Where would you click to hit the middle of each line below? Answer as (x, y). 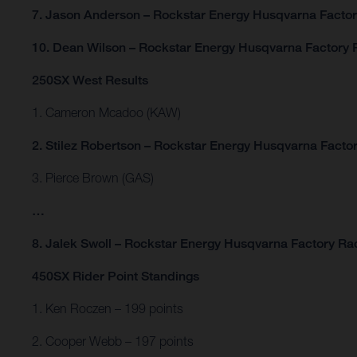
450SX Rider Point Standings (116, 277)
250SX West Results (92, 80)
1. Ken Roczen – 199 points (108, 309)
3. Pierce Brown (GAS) (93, 178)
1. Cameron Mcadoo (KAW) (106, 113)
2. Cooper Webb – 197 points (113, 341)
